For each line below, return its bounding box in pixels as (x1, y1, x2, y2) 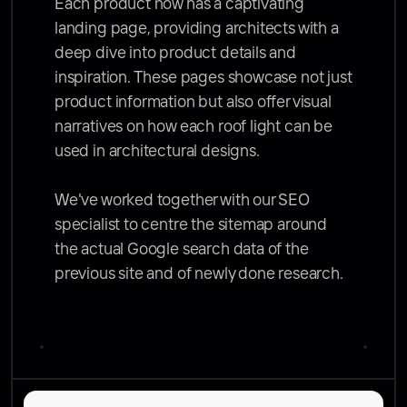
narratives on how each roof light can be (55, 119, 333, 135)
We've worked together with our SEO (55, 193, 310, 209)
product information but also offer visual (55, 94, 332, 111)
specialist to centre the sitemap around (55, 217, 327, 233)
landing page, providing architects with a (55, 21, 339, 37)
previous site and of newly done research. (55, 266, 347, 283)
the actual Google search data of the (55, 242, 309, 258)
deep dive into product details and (55, 45, 296, 62)
